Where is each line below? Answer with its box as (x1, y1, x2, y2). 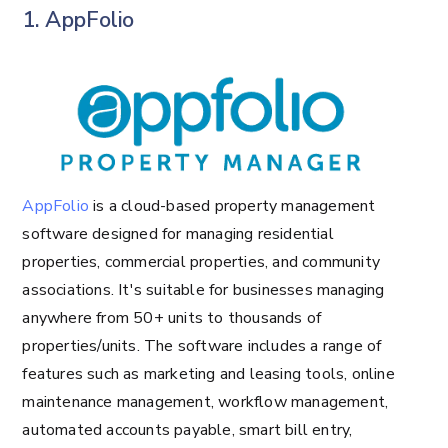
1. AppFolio (22, 4, 134, 35)
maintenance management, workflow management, (22, 390, 389, 413)
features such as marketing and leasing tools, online (22, 362, 395, 385)
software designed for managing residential (22, 222, 334, 245)
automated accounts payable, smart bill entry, (22, 418, 353, 441)
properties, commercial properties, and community (22, 250, 380, 273)
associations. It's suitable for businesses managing (22, 278, 385, 301)
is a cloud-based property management (89, 194, 376, 217)
